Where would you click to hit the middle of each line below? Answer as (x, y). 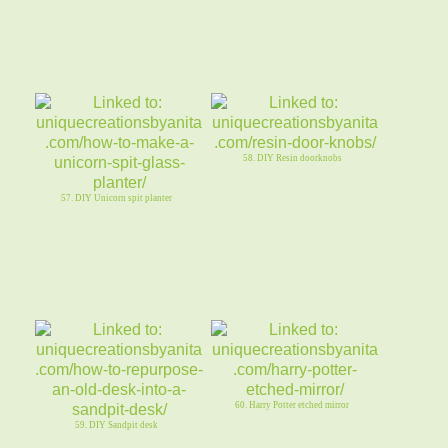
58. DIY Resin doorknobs (292, 157)
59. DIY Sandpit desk (116, 424)
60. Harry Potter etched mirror (292, 404)
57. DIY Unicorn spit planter (116, 197)
